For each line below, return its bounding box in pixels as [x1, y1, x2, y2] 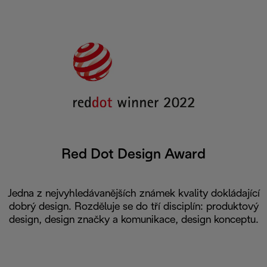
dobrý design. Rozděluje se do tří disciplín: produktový [8, 202, 259, 213]
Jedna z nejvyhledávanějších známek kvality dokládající [7, 189, 260, 200]
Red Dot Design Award [61, 148, 206, 162]
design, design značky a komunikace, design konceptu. [8, 215, 259, 226]
